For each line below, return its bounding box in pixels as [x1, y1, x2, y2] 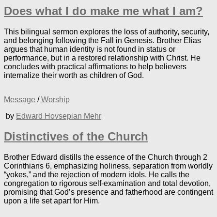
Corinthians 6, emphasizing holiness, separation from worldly [4, 162, 213, 170]
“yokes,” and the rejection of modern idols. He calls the [4, 170, 189, 179]
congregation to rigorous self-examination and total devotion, [4, 179, 211, 188]
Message [4, 95, 35, 104]
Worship [41, 95, 70, 104]
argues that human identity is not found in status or [4, 45, 175, 53]
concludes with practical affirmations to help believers [4, 62, 186, 71]
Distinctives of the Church [4, 130, 148, 143]
